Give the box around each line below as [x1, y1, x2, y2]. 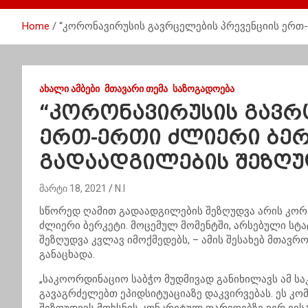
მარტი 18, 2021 [39, 183, 107, 194]
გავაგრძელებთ [39, 287, 120, 300]
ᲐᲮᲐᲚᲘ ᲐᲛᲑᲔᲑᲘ [39, 83, 100, 94]
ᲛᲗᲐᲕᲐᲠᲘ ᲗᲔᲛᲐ [104, 83, 168, 94]
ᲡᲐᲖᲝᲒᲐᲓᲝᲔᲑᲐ [173, 83, 234, 94]
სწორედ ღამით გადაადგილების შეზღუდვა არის [39, 205, 285, 217]
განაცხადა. [39, 248, 95, 261]
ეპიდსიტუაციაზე [120, 287, 202, 300]
